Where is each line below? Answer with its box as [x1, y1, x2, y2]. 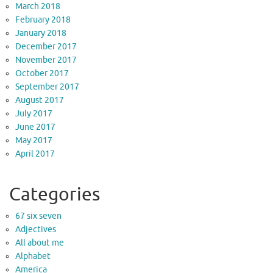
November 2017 [15, 55, 77, 66]
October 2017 [15, 68, 69, 79]
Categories [9, 183, 100, 207]
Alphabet [15, 251, 51, 262]
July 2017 [15, 108, 52, 119]
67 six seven [15, 211, 62, 222]
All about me [15, 238, 64, 249]
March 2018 [15, 1, 60, 12]
